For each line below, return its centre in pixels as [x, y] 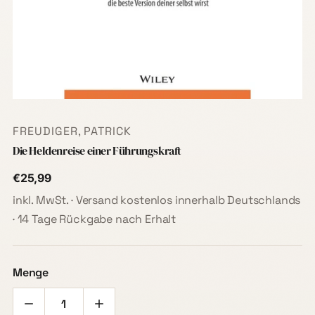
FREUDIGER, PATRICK [72, 131]
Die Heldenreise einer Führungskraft [97, 151]
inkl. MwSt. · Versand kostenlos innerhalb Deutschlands [156, 200]
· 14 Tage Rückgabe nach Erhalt [94, 219]
